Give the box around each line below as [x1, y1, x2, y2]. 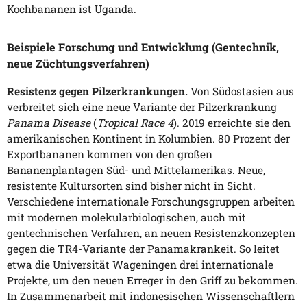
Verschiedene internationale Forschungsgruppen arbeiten [7, 194, 295, 208]
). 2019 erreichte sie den [173, 115, 291, 130]
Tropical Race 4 [97, 115, 173, 130]
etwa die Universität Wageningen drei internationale [7, 257, 273, 271]
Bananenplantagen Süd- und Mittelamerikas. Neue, [7, 162, 265, 177]
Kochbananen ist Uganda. [7, 1, 136, 16]
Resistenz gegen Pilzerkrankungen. [7, 84, 188, 98]
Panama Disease [7, 115, 90, 130]
